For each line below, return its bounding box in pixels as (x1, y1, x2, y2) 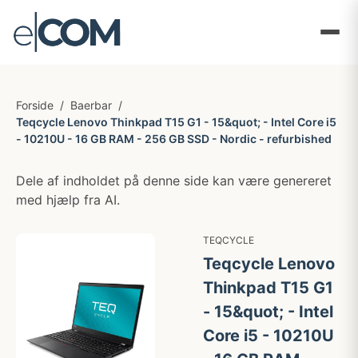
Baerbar (70, 98, 112, 112)
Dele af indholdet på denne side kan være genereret (16, 173, 332, 189)
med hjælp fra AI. (16, 192, 120, 208)
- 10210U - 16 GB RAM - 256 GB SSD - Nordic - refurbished (16, 132, 332, 145)
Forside (16, 98, 54, 112)
